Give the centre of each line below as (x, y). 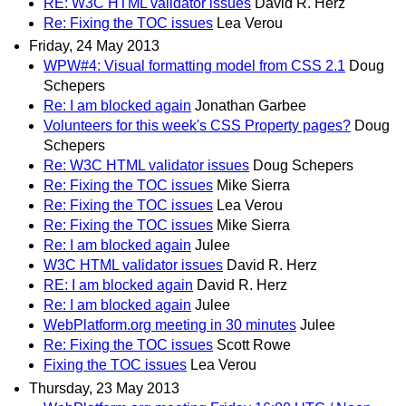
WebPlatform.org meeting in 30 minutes (170, 325)
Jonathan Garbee (251, 106)
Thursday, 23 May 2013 (104, 388)
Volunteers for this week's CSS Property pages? (197, 126)
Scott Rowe (254, 345)
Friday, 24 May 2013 (94, 46)
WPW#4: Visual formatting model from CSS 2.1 (194, 66)
